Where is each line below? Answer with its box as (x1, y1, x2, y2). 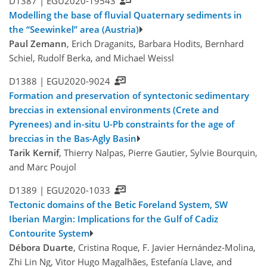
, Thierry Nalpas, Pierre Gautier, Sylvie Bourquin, (59, 147, 257, 159)
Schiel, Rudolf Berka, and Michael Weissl (9, 52, 174, 64)
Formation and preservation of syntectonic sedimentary (9, 89, 249, 102)
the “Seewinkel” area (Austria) (9, 23, 139, 36)
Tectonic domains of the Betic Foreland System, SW (9, 198, 228, 211)
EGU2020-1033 (46, 184, 110, 197)
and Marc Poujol (9, 161, 76, 173)
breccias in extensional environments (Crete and (9, 104, 219, 116)
